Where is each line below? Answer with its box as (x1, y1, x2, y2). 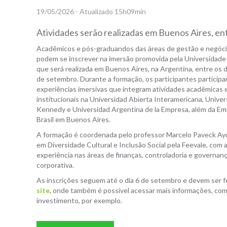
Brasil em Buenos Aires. (36, 115, 110, 124)
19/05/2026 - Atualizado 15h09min (36, 7, 146, 16)
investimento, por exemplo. (36, 196, 122, 205)
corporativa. (36, 160, 74, 169)
